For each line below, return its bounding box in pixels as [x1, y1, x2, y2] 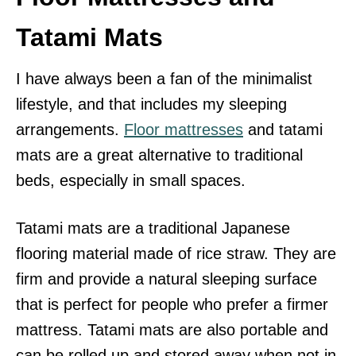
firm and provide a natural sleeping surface [16, 270, 317, 288]
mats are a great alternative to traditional [16, 146, 303, 164]
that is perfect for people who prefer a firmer [16, 296, 328, 314]
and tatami [243, 121, 323, 139]
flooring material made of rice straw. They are [16, 245, 336, 263]
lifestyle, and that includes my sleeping [16, 95, 287, 114]
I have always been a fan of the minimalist [16, 70, 312, 88]
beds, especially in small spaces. [16, 172, 246, 190]
